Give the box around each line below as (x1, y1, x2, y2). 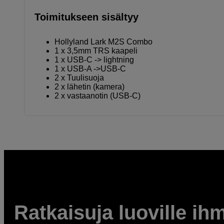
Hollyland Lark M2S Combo (54, 37, 152, 46)
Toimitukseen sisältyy (34, 11, 138, 22)
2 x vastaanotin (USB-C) (54, 91, 140, 100)
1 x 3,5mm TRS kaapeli (54, 46, 137, 55)
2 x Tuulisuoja (54, 73, 104, 82)
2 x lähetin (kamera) (54, 82, 124, 91)
